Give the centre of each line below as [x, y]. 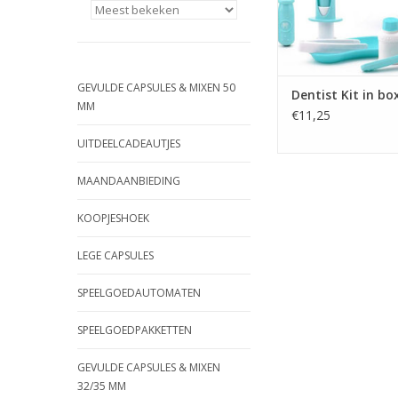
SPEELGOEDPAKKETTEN [135, 330]
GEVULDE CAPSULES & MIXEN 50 [156, 88]
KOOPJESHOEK [113, 218]
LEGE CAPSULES [115, 255]
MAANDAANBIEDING [129, 181]
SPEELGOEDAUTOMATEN [139, 293]
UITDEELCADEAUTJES [129, 143]
